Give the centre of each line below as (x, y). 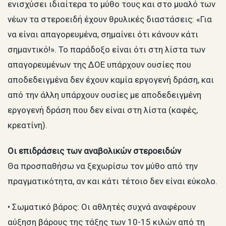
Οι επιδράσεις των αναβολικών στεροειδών (94, 151)
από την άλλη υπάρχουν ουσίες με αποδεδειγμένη (104, 95)
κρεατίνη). (27, 125)
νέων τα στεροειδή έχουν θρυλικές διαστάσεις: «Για (110, 19)
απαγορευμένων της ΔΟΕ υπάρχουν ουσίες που (99, 64)
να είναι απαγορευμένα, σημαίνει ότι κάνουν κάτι (103, 34)
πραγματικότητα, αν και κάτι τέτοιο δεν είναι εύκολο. (112, 181)
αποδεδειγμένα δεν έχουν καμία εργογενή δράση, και (111, 79)
